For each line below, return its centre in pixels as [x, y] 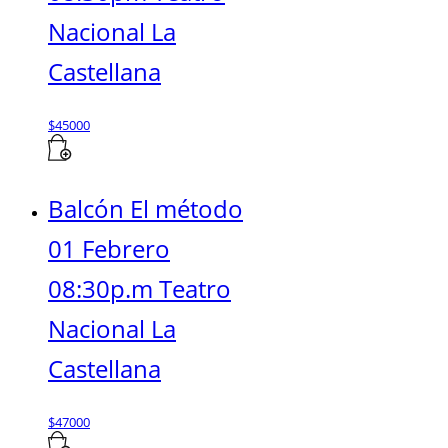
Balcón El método [145, 208]
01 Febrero [109, 248]
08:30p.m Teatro [139, 288]
